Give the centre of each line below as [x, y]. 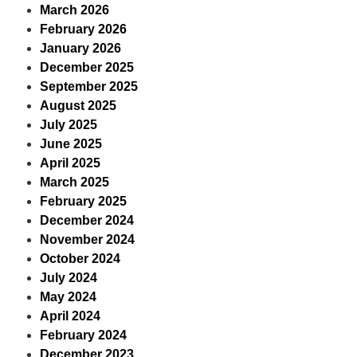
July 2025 [69, 125]
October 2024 [80, 259]
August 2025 [78, 106]
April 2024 [70, 316]
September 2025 [89, 86]
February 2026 [83, 29]
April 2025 [70, 163]
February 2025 [83, 201]
